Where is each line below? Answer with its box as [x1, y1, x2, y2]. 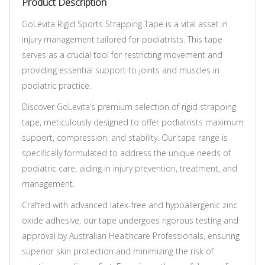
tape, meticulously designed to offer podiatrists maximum [22, 116, 244, 128]
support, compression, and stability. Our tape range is [22, 131, 228, 143]
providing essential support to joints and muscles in [22, 64, 219, 76]
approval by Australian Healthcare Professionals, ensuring [22, 230, 240, 241]
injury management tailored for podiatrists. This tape [22, 33, 222, 45]
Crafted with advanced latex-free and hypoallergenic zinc [22, 199, 237, 211]
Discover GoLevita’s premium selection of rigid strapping [22, 101, 236, 112]
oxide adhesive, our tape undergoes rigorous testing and [22, 214, 238, 226]
